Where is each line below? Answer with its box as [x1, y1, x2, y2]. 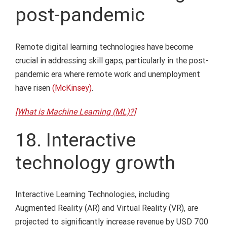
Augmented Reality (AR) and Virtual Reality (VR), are [15, 203, 198, 213]
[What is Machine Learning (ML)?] [15, 106, 136, 117]
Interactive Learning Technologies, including [15, 189, 170, 199]
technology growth [15, 151, 175, 174]
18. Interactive [15, 128, 136, 151]
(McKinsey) [50, 83, 92, 93]
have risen [15, 83, 50, 93]
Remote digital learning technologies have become [15, 42, 193, 52]
